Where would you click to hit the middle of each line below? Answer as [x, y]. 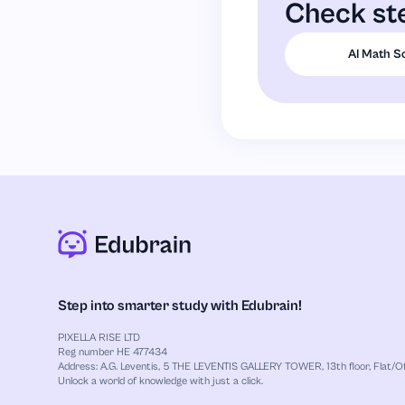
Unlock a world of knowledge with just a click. [160, 381]
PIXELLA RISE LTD [99, 338]
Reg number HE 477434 [113, 353]
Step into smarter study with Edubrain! [180, 306]
